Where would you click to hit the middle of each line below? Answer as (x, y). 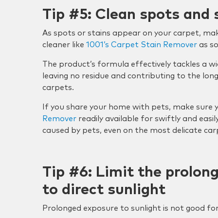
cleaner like (64, 45)
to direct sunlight (104, 190)
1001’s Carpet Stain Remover (142, 45)
